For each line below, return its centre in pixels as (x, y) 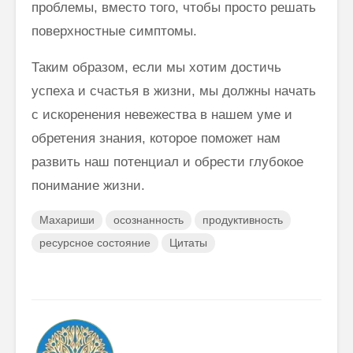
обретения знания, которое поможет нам (156, 138)
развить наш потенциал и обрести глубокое (167, 162)
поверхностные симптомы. (114, 31)
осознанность (149, 219)
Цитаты (188, 242)
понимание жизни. (88, 185)
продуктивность (243, 219)
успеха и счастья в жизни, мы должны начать (174, 91)
